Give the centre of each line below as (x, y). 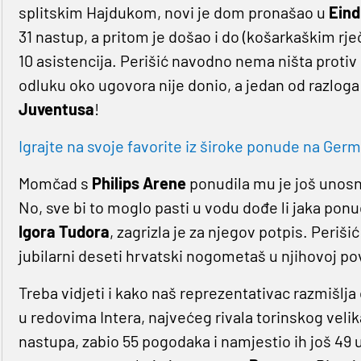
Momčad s (55, 183)
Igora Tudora (64, 231)
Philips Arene (140, 183)
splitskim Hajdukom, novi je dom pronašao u (173, 12)
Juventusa (56, 108)
